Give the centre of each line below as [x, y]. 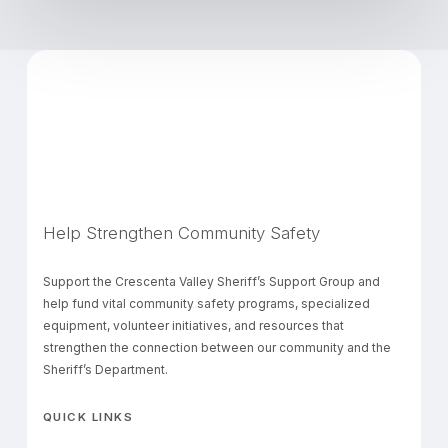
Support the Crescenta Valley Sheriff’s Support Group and [211, 282]
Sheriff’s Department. [105, 370]
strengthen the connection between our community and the [216, 348]
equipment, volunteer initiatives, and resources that [193, 326]
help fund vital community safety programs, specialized [206, 304]
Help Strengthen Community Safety [181, 233]
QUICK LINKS [88, 417]
